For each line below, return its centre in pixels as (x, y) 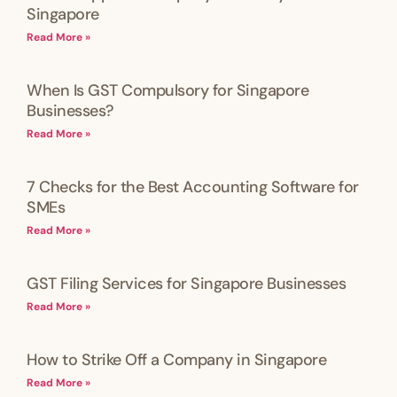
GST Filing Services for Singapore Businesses (186, 283)
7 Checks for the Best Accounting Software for (193, 187)
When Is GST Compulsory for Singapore (167, 90)
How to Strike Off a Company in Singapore (176, 359)
